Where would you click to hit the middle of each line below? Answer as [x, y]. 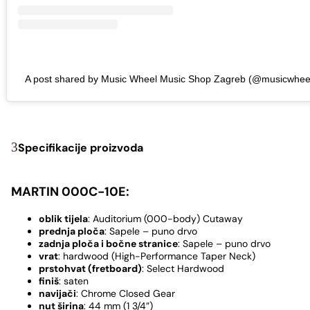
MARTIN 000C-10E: [70, 192]
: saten [74, 281]
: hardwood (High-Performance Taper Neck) [157, 256]
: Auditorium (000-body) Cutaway [165, 219]
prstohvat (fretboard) [90, 269]
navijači [57, 294]
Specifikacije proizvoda [81, 147]
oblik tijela [63, 219]
